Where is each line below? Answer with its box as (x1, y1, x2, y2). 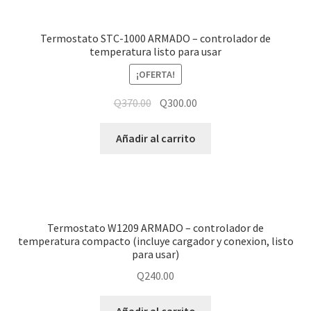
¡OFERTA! (136, 68, 175, 81)
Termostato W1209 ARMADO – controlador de (47, 221, 264, 235)
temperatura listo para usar (90, 44, 221, 58)
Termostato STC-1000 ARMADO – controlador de (40, 31, 271, 45)
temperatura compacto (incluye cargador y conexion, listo (17, 234, 294, 249)
